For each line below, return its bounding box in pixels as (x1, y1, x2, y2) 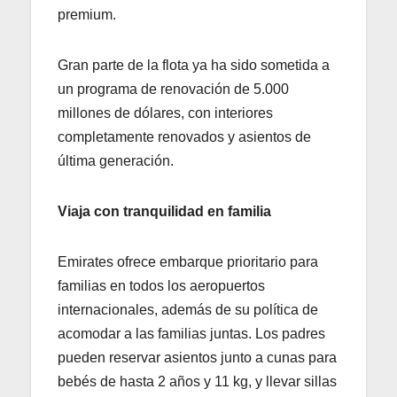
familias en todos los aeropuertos (58, 277, 265, 293)
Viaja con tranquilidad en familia (58, 203, 271, 219)
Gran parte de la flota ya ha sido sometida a (58, 57, 330, 73)
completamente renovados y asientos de (58, 128, 311, 144)
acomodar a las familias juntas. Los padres (58, 325, 325, 341)
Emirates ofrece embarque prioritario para (58, 253, 318, 269)
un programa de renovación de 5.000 (58, 81, 289, 97)
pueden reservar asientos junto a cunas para (58, 349, 337, 365)
